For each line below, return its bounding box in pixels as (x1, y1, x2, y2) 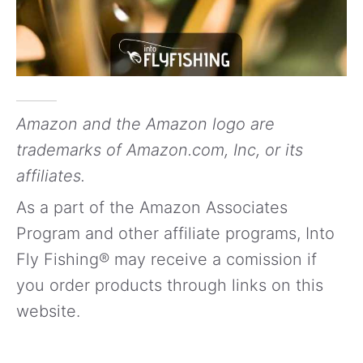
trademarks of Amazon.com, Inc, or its (16, 139, 303, 160)
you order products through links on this (16, 275, 323, 295)
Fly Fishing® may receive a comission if (16, 249, 317, 269)
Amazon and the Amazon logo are (16, 113, 275, 134)
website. (16, 301, 80, 321)
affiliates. (16, 165, 85, 186)
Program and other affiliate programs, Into (16, 223, 335, 243)
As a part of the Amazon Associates (16, 197, 288, 217)
